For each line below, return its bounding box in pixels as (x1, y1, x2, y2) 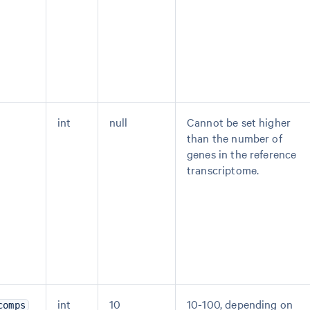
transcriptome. (187, 162, 259, 177)
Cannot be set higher (187, 114, 291, 129)
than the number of (187, 130, 282, 145)
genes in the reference (187, 146, 297, 161)
